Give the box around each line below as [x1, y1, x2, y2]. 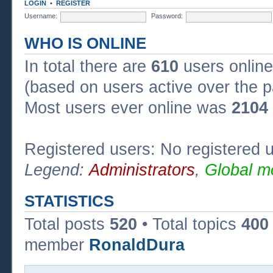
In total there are [24, 57, 151, 76]
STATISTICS [24, 192, 114, 210]
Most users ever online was [24, 98, 232, 117]
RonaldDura [89, 235, 185, 254]
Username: [24, 12, 57, 20]
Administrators [89, 160, 195, 179]
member [24, 235, 89, 254]
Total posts [24, 214, 110, 233]
